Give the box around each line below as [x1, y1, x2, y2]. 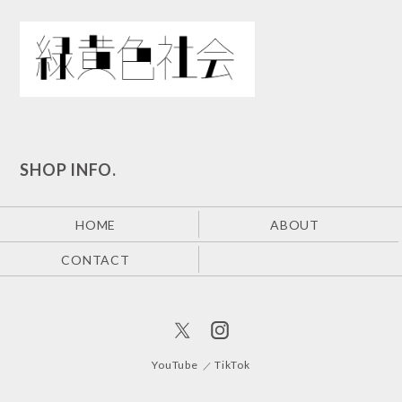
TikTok [214, 358, 250, 372]
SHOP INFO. [20, 159, 117, 179]
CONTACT [61, 251, 130, 267]
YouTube [152, 358, 198, 372]
